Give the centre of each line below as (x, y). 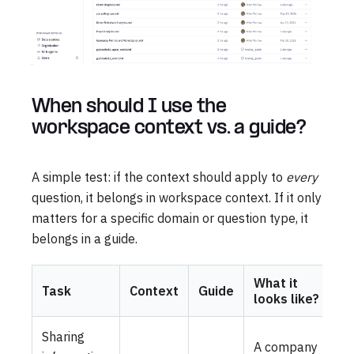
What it (276, 282)
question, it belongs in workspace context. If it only (177, 197)
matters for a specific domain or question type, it (170, 218)
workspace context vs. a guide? (169, 128)
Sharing (63, 336)
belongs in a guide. (85, 238)
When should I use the (129, 107)
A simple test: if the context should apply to (159, 177)
